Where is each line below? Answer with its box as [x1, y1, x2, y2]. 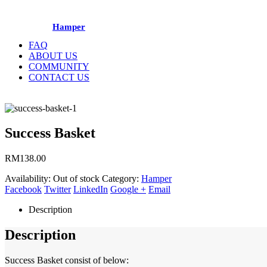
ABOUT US [29, 50, 77, 61]
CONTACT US [29, 72, 89, 82]
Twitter [44, 184, 71, 195]
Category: [102, 173, 141, 184]
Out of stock [53, 173, 100, 184]
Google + [110, 184, 146, 195]
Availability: [5, 173, 53, 184]
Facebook [5, 184, 42, 195]
